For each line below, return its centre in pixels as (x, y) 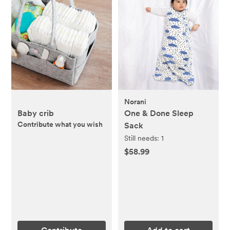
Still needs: (143, 138)
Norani (135, 101)
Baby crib (36, 113)
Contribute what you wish (60, 124)
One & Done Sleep (159, 113)
